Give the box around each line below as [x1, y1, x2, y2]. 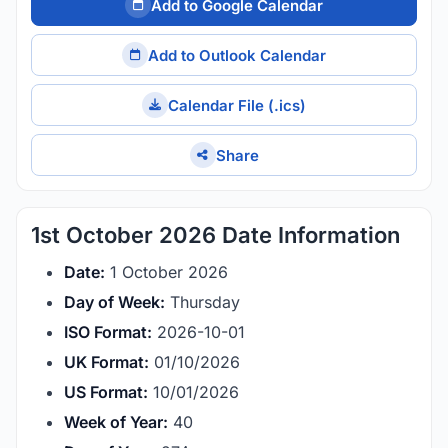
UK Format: [64, 352, 149, 372]
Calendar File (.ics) [168, 95, 306, 115]
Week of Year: [64, 412, 168, 432]
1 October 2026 [105, 262, 228, 282]
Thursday [165, 292, 240, 312]
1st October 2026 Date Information [31, 222, 400, 248]
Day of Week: [64, 292, 165, 312]
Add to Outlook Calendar [148, 45, 326, 65]
